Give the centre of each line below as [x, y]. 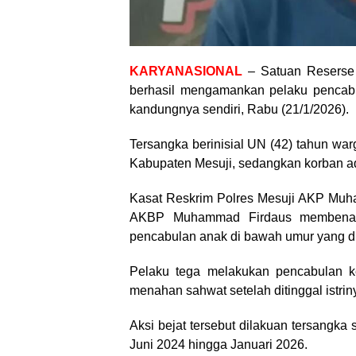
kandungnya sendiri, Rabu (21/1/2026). [239, 110]
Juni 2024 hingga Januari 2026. [219, 345]
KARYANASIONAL [186, 72]
